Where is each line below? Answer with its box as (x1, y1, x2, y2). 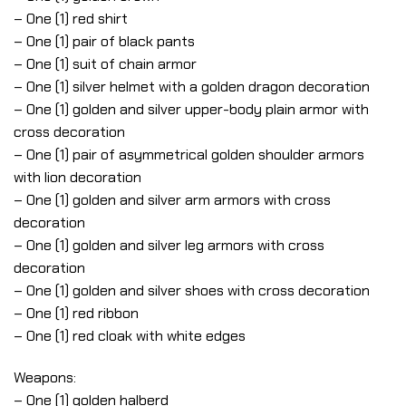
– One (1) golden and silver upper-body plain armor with (14, 100, 369, 120)
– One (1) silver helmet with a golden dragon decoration (14, 77, 370, 97)
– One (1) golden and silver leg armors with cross (14, 236, 324, 256)
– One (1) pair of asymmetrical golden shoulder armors (14, 145, 364, 165)
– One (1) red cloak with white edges (14, 326, 246, 346)
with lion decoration (14, 168, 141, 188)
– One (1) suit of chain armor (14, 54, 197, 74)
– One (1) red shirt (14, 9, 128, 29)
